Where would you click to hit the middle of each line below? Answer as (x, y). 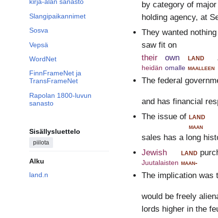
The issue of (164, 117)
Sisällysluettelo (55, 132)
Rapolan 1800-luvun (60, 95)
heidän (152, 68)
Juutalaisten (160, 163)
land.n (39, 175)
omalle (175, 68)
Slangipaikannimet (57, 16)
